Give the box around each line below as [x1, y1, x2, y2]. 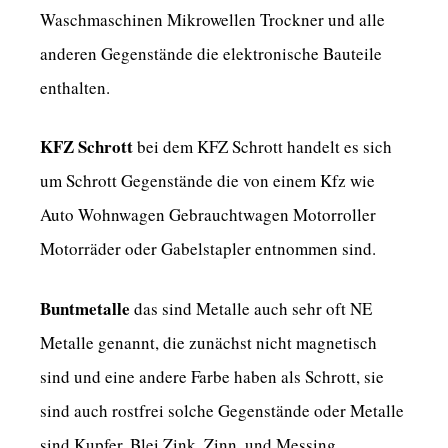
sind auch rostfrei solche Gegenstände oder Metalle [40, 398, 404, 422]
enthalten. [40, 75, 110, 99]
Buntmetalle [40, 295, 130, 321]
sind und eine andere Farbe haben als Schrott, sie [40, 364, 384, 388]
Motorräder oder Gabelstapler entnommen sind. [40, 237, 376, 261]
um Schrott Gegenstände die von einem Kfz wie [40, 169, 375, 193]
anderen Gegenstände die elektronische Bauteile [40, 41, 382, 65]
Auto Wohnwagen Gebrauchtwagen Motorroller [40, 203, 376, 227]
